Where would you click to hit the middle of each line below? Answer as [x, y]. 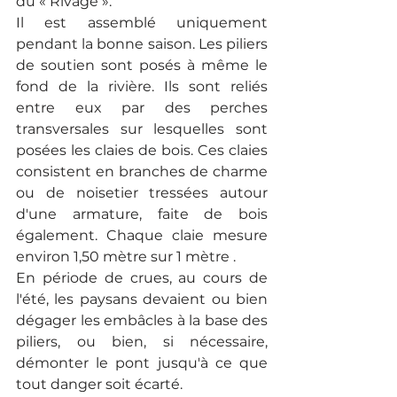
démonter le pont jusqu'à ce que [142, 363]
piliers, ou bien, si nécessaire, [142, 342]
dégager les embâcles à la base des [142, 321]
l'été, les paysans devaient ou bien [142, 300]
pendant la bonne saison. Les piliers [142, 44]
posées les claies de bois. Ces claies [142, 151]
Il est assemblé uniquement [142, 23]
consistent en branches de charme [142, 172]
